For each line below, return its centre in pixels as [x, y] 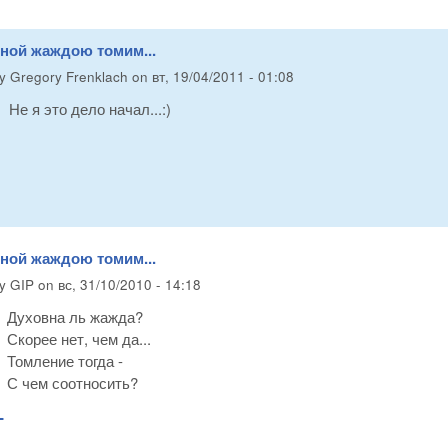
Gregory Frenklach [69, 76]
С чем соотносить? [72, 382]
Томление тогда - [65, 360]
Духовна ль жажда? [75, 316]
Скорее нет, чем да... [79, 338]
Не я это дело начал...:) [90, 108]
